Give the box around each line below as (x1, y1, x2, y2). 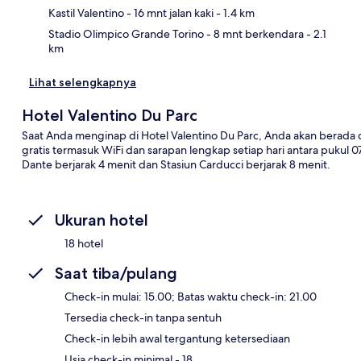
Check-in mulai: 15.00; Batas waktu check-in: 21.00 (64, 288, 317, 304)
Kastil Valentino (48, 5, 124, 20)
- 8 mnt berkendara (204, 26, 304, 41)
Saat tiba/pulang (55, 263, 177, 283)
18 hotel (64, 235, 103, 251)
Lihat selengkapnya (29, 74, 136, 89)
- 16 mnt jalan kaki (124, 5, 214, 20)
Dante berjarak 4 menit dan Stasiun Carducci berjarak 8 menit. (21, 156, 330, 172)
